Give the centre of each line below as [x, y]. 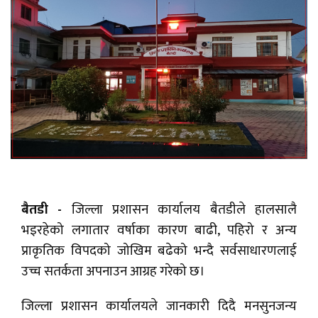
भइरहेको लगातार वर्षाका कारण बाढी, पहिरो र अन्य [159, 231]
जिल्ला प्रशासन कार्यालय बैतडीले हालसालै [180, 210]
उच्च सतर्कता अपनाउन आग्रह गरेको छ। [113, 272]
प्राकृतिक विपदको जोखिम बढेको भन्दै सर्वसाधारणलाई [159, 251]
